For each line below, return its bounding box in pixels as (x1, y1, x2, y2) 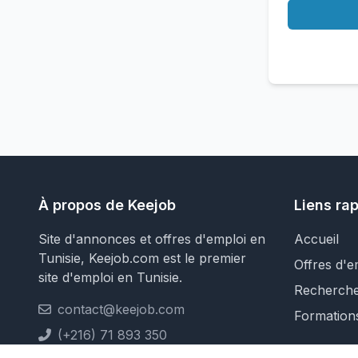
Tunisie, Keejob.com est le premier (38, 250, 246, 266)
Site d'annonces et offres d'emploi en (38, 231, 265, 247)
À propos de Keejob (38, 197, 176, 213)
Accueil (294, 231, 339, 247)
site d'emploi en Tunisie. (38, 269, 182, 285)
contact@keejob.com (58, 301, 185, 317)
